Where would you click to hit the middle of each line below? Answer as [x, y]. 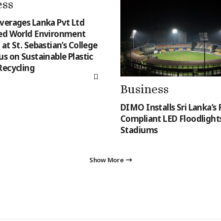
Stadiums [139, 130]
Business [145, 89]
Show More [107, 160]
